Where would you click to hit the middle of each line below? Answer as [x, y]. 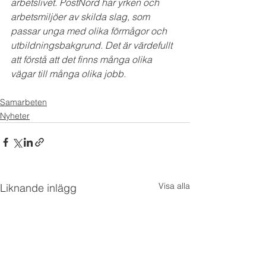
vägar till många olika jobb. [68, 73]
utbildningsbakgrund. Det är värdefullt [93, 45]
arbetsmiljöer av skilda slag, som [81, 16]
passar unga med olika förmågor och [90, 31]
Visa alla [174, 186]
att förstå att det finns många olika [83, 59]
